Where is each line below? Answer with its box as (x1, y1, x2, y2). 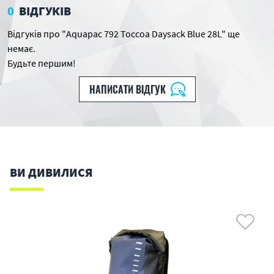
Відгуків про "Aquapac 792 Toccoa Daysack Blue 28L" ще (7, 28, 240, 40)
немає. (7, 42, 35, 54)
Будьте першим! (7, 57, 76, 69)
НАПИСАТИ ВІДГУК (89, 82, 166, 97)
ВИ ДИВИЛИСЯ (10, 165, 93, 180)
